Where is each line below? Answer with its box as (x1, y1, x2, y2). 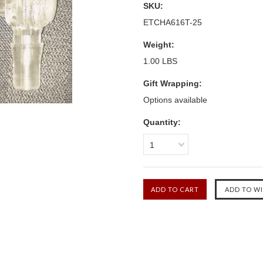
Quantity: (143, 117, 181, 127)
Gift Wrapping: (143, 79, 202, 88)
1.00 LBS (143, 56, 177, 66)
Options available (143, 95, 207, 104)
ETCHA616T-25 (143, 18, 202, 27)
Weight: (143, 40, 174, 49)
